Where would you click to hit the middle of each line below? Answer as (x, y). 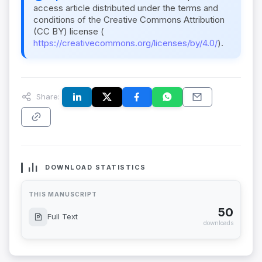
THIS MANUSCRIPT (63, 194)
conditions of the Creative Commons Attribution (129, 20)
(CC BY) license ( (69, 32)
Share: (47, 96)
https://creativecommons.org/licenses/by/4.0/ (125, 43)
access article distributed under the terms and (126, 8)
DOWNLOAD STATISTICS (96, 168)
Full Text (63, 217)
